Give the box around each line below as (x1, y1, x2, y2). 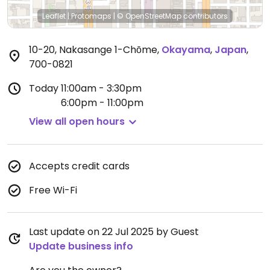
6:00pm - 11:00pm (61, 96, 143, 110)
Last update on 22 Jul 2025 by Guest (29, 225, 199, 239)
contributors (181, 11, 228, 21)
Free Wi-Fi (29, 183, 77, 197)
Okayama (162, 43, 210, 57)
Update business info (29, 239, 133, 253)
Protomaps (71, 11, 111, 21)
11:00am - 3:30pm (61, 81, 142, 95)
